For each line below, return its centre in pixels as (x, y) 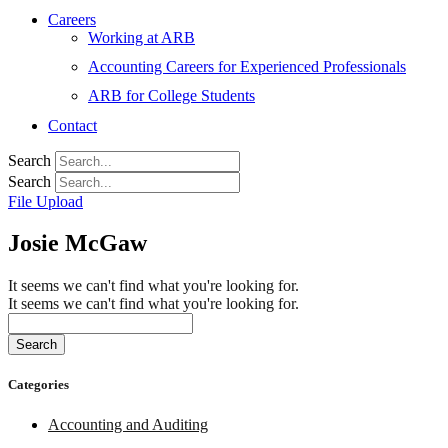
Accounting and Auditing (128, 424)
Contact (72, 125)
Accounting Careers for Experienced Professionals (247, 67)
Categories (38, 385)
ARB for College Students (171, 96)
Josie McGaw (77, 243)
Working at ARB (141, 37)
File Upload (45, 201)
